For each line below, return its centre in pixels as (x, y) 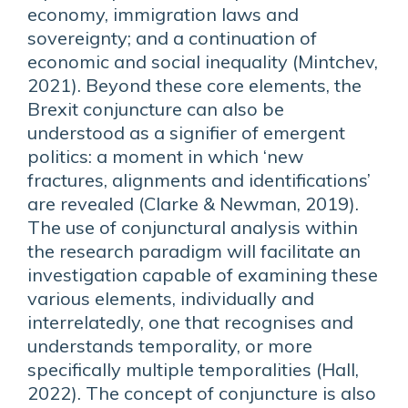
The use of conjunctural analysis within (193, 227)
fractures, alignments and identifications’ (199, 180)
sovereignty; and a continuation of (172, 38)
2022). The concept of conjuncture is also (202, 393)
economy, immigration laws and (163, 14)
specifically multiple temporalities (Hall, (193, 369)
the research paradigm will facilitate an (194, 251)
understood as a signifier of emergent (186, 133)
